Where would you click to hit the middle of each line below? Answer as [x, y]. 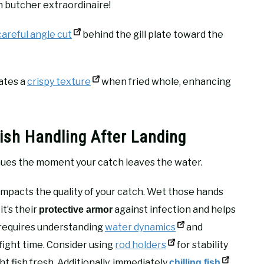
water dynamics [140, 227]
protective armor [76, 210]
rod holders [141, 245]
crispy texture [59, 81]
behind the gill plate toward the [152, 34]
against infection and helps [174, 210]
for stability [202, 245]
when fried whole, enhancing [165, 81]
